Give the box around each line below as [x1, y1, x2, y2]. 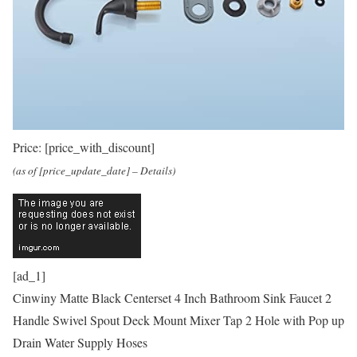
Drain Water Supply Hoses [13, 333, 147, 351]
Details [140, 163, 172, 178]
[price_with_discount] [45, 138, 155, 155]
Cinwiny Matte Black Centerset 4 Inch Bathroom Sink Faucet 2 [13, 288, 331, 306]
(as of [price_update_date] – [13, 163, 140, 178]
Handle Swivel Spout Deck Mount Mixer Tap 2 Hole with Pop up [13, 311, 344, 328]
